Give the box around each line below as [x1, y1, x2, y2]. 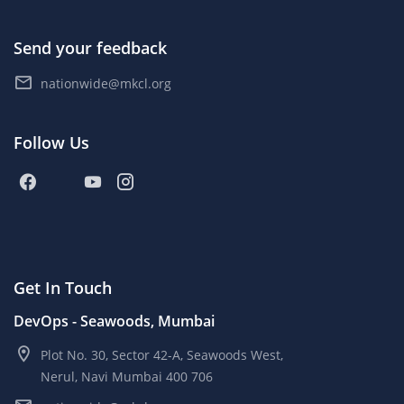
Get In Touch [14, 277, 112, 299]
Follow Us [14, 132, 89, 154]
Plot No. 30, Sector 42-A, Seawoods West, [41, 346, 283, 364]
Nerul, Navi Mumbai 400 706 [41, 368, 213, 386]
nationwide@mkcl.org [41, 75, 171, 93]
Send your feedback [14, 37, 167, 60]
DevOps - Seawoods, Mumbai [14, 311, 215, 332]
